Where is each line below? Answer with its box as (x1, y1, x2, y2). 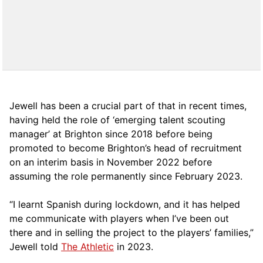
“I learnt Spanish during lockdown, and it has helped (9, 198, 240, 210)
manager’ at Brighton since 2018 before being (9, 127, 213, 140)
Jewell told (9, 240, 61, 252)
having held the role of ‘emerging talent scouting (9, 113, 225, 126)
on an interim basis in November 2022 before (9, 156, 212, 168)
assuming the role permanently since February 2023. (9, 170, 242, 182)
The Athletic (61, 240, 114, 252)
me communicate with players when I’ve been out (9, 212, 229, 224)
